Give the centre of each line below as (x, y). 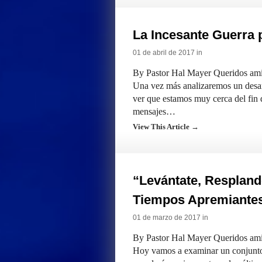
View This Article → (166, 127)
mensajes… (154, 111)
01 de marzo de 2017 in (170, 218)
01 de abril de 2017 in (168, 53)
